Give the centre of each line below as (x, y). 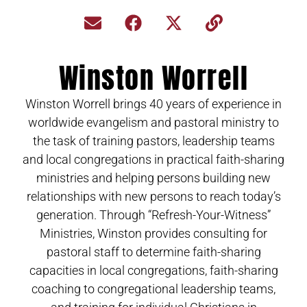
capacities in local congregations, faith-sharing (153, 270)
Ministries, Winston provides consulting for (153, 233)
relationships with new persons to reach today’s (153, 196)
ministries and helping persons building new (153, 177)
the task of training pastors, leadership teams (153, 140)
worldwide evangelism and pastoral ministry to (153, 122)
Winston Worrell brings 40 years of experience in (153, 103)
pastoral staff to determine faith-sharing (153, 251)
